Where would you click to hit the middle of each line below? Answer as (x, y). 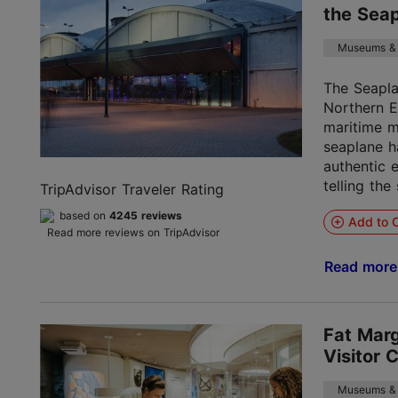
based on (84, 215)
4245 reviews (146, 215)
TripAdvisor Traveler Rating (132, 189)
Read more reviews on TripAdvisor (133, 232)
